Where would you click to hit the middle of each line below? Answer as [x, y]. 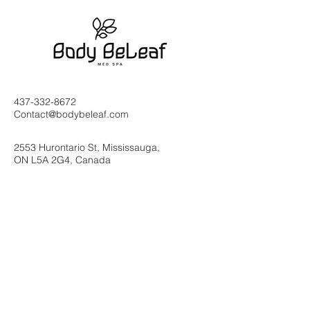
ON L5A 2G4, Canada [62, 159]
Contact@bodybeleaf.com [71, 114]
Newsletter [58, 281]
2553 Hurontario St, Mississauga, [87, 147]
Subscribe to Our [86, 256]
